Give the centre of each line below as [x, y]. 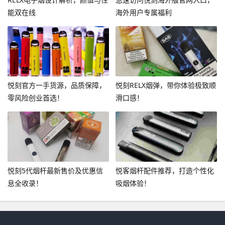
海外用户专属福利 [143, 13]
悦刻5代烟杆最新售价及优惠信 [55, 170]
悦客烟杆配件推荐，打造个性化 [164, 170]
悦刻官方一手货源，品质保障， [57, 85]
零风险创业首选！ [36, 97]
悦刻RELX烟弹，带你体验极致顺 [165, 85]
